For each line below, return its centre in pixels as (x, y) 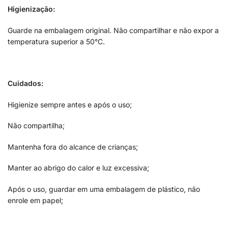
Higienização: (31, 9)
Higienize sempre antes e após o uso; (71, 104)
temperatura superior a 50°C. (56, 41)
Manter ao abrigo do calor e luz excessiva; (79, 168)
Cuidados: (25, 83)
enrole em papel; (35, 200)
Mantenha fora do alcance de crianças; (74, 147)
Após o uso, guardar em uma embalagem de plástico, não (104, 189)
